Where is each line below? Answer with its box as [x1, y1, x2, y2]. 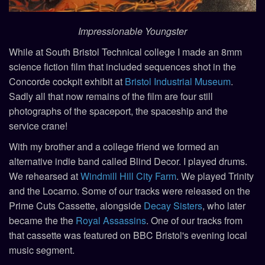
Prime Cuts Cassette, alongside [9, 198, 144, 212]
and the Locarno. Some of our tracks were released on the [9, 183, 250, 198]
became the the [9, 213, 76, 227]
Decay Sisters [144, 198, 202, 212]
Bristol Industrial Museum [125, 74, 231, 88]
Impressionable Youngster [78, 24, 187, 38]
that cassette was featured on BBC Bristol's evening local [9, 228, 247, 242]
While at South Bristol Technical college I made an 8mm [9, 44, 242, 59]
